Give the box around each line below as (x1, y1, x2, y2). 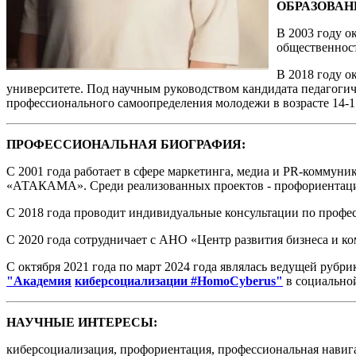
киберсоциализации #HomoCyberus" (75, 273, 283, 288)
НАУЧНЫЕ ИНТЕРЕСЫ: (6, 315, 157, 329)
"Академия (6, 273, 72, 288)
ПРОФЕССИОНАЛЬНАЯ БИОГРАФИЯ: (6, 137, 246, 151)
